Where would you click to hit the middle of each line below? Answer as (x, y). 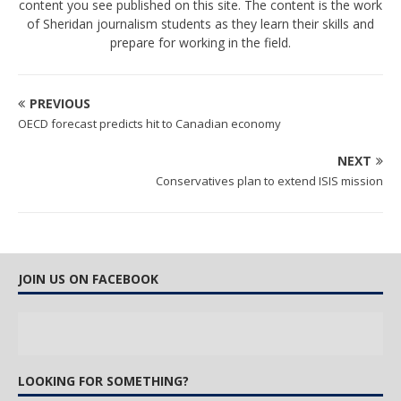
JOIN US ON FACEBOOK (88, 279)
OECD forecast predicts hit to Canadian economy (149, 124)
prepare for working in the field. (200, 43)
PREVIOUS (60, 103)
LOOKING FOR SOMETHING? (103, 381)
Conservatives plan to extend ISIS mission (269, 181)
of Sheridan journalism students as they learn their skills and (200, 24)
